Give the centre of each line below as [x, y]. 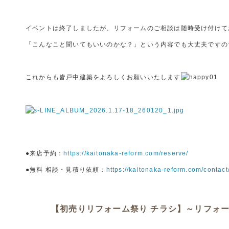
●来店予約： [45, 154]
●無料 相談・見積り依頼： [66, 170]
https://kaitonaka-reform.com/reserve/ [126, 154]
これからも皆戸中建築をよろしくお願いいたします [103, 77]
